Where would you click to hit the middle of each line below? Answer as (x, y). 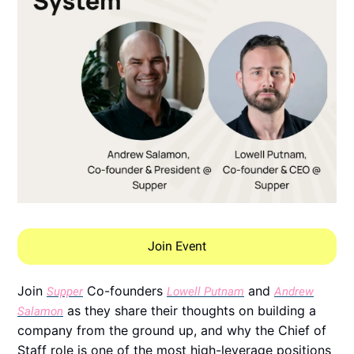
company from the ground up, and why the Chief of (172, 331)
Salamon (40, 312)
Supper (65, 292)
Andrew (294, 292)
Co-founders (125, 291)
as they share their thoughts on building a (190, 311)
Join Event (177, 247)
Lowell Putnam (205, 292)
